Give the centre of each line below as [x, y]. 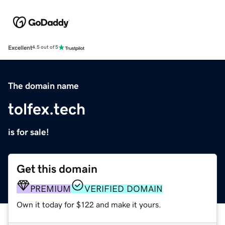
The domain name [43, 86]
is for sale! [29, 132]
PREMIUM [50, 189]
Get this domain [57, 169]
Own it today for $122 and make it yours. [89, 204]
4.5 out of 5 [45, 47]
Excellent [20, 47]
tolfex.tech [47, 109]
